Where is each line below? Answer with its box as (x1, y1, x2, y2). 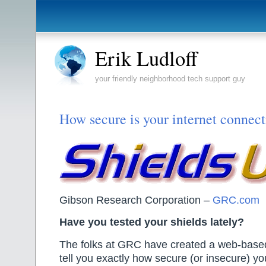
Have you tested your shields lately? (59, 216, 244, 229)
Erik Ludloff (95, 45, 198, 72)
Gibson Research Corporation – (59, 194, 213, 206)
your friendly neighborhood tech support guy (95, 74, 245, 83)
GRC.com (213, 194, 259, 206)
